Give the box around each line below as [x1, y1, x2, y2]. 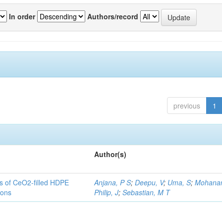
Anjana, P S [94, 177, 131, 187]
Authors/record [87, 11, 138, 21]
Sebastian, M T [122, 187, 170, 197]
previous [173, 101, 200, 111]
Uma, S [167, 177, 191, 187]
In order [9, 11, 35, 21]
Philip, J [94, 187, 119, 197]
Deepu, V [135, 177, 164, 187]
